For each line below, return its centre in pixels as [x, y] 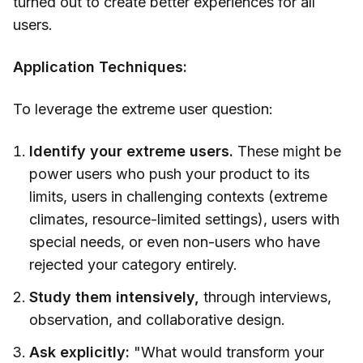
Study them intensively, [114, 297]
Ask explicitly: [79, 352]
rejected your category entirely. [133, 265]
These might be [287, 152]
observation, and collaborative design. [157, 320]
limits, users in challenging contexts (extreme [178, 197]
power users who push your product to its [169, 174]
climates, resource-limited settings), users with [184, 220]
